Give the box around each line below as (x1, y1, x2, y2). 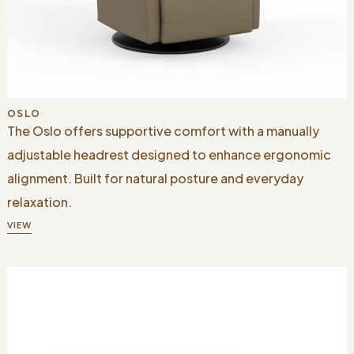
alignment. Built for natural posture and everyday (6, 169, 303, 186)
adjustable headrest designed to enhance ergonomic (6, 145, 331, 163)
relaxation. (6, 193, 72, 210)
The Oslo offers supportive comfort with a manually (6, 122, 319, 139)
